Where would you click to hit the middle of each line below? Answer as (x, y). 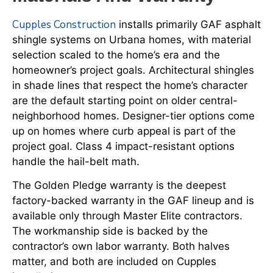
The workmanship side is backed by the (110, 231)
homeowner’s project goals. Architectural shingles (133, 70)
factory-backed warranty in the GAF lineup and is (133, 201)
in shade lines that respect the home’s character (130, 85)
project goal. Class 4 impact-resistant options (123, 146)
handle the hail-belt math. (76, 161)
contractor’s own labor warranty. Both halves (121, 246)
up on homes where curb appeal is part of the (124, 131)
